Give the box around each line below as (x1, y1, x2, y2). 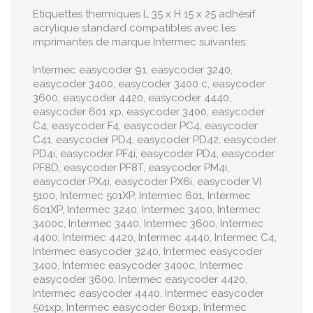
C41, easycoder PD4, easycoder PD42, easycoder (33, 133, 277, 146)
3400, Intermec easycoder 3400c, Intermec (33, 259, 243, 272)
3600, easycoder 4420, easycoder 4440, (33, 92, 231, 104)
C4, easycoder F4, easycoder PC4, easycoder (33, 119, 258, 132)
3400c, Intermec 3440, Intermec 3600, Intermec (33, 217, 263, 230)
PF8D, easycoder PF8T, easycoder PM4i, (33, 161, 229, 174)
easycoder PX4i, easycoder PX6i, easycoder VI (33, 175, 261, 188)
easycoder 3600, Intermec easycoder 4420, (33, 273, 247, 286)
